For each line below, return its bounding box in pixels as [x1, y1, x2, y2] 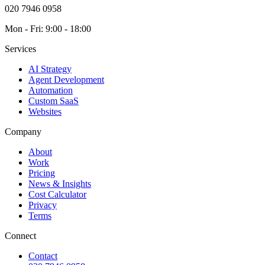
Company [5, 126, 41, 137]
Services [5, 43, 36, 54]
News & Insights [28, 178, 91, 189]
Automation [28, 85, 73, 95]
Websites [28, 106, 62, 117]
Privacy [28, 199, 57, 210]
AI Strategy [28, 63, 72, 74]
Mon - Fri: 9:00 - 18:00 [5, 23, 91, 34]
